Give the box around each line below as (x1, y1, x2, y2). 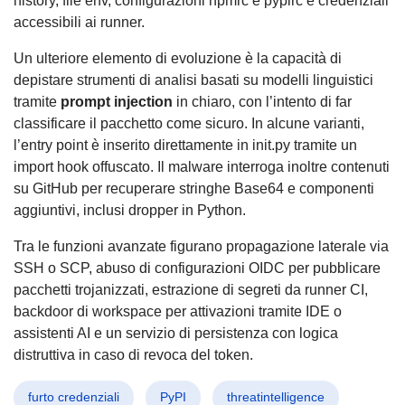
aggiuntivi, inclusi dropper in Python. (14, 202, 246, 219)
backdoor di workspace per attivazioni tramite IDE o (14, 304, 342, 320)
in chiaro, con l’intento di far (173, 94, 352, 110)
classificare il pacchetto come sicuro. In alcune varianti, (14, 116, 364, 132)
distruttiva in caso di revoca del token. (14, 347, 253, 363)
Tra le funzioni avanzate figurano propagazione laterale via (14, 239, 389, 255)
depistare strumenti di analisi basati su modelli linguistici (14, 72, 373, 89)
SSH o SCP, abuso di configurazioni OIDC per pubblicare (14, 260, 381, 277)
